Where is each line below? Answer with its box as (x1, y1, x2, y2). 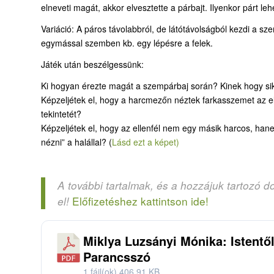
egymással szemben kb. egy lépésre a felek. (41, 36, 213, 49)
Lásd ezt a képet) (112, 135, 179, 148)
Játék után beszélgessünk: (41, 57, 144, 70)
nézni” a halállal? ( (41, 135, 112, 148)
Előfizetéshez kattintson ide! (72, 193, 209, 209)
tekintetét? (41, 107, 81, 120)
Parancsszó (83, 247, 150, 265)
